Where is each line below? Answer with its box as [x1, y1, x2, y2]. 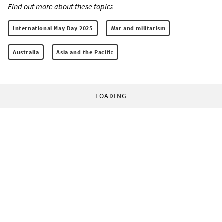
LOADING [95, 91, 127, 101]
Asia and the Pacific [56, 48, 114, 56]
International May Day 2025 [13, 24, 93, 32]
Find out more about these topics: [8, 1, 115, 12]
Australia [13, 48, 39, 56]
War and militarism [110, 24, 166, 32]
